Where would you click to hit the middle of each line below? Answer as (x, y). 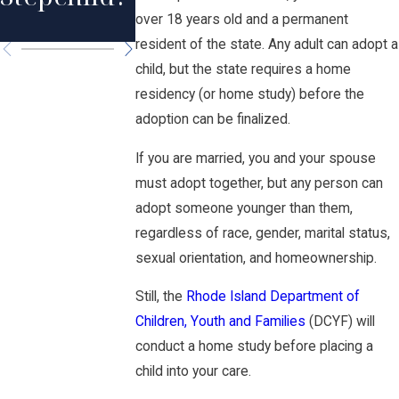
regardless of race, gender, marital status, (263, 233)
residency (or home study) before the (250, 95)
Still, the (161, 297)
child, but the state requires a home (244, 70)
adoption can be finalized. (213, 120)
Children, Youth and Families (221, 322)
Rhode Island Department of (273, 297)
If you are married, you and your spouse (256, 158)
